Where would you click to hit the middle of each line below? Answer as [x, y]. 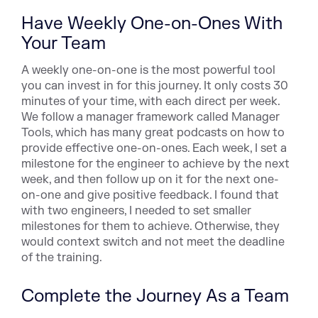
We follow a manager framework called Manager [150, 117]
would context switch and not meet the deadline [153, 242]
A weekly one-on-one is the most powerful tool [148, 70]
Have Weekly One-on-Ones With [152, 24]
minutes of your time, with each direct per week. [150, 102]
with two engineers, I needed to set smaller [136, 211]
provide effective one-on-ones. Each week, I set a [154, 148]
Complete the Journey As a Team [155, 296]
